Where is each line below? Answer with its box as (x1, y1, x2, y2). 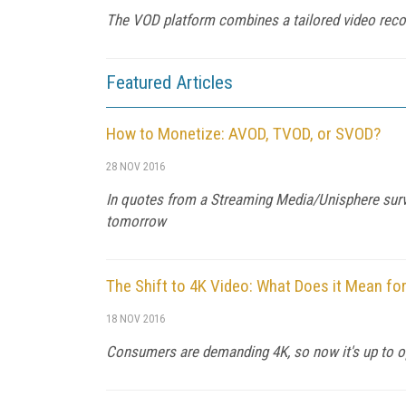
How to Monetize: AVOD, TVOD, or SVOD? (106, 122, 381, 144)
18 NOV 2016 (106, 312, 165, 325)
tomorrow (106, 211, 166, 230)
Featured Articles (106, 71, 233, 93)
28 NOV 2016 (106, 159, 165, 173)
